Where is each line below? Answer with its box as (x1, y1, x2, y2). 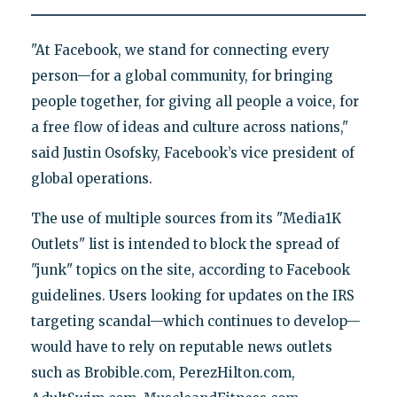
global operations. (30, 169, 152, 187)
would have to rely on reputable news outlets (30, 338, 332, 355)
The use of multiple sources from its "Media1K (30, 209, 341, 227)
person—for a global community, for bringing (30, 66, 333, 84)
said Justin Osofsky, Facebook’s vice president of (30, 144, 354, 161)
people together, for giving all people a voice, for (30, 92, 359, 110)
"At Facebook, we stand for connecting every (30, 41, 330, 58)
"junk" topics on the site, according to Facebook (30, 261, 350, 278)
